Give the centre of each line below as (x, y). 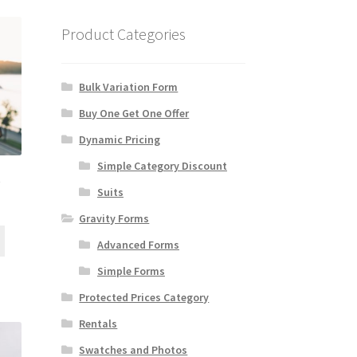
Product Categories (123, 34)
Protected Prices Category (144, 297)
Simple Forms (131, 271)
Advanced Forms (138, 244)
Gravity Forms (114, 218)
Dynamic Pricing (120, 139)
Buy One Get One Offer (134, 113)
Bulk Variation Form (129, 86)
